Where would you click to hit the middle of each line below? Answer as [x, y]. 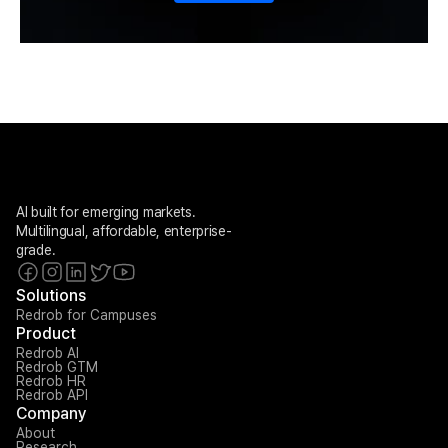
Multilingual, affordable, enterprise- [124, 231]
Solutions [51, 295]
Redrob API [52, 395]
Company [51, 413]
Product [46, 333]
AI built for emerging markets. [106, 212]
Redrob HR [51, 381]
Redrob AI [47, 353]
